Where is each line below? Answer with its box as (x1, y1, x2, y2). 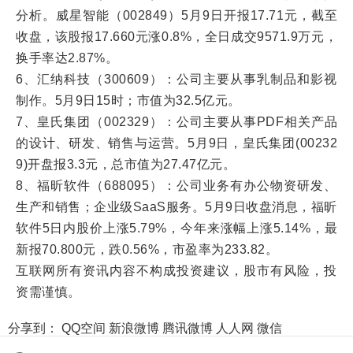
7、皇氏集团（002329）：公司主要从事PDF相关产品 (16, 115, 337, 128)
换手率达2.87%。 (16, 51, 118, 65)
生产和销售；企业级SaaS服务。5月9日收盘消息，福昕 (16, 200, 337, 214)
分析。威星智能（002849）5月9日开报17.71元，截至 (16, 9, 337, 22)
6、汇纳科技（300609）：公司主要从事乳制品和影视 (16, 72, 337, 86)
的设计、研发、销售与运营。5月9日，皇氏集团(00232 (16, 136, 337, 150)
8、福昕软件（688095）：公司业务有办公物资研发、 (16, 179, 337, 192)
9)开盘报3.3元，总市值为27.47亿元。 (16, 158, 236, 171)
